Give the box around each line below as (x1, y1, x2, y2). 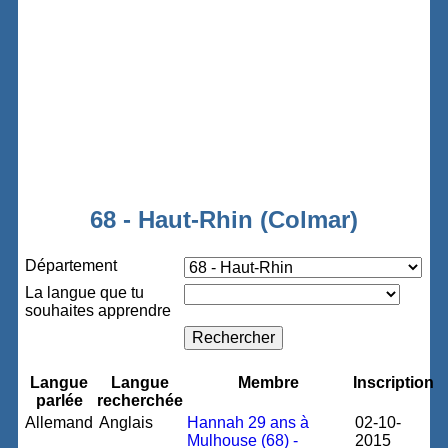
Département (25, 257, 118, 274)
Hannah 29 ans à (187, 414, 310, 431)
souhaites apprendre (25, 302, 172, 319)
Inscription (353, 374, 435, 391)
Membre (237, 374, 299, 391)
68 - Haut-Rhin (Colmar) (89, 206, 358, 233)
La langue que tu (25, 284, 145, 301)
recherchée (97, 392, 184, 409)
